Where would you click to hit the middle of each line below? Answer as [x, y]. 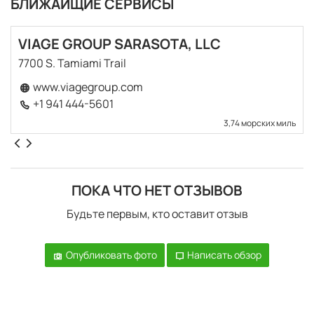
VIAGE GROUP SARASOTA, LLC [120, 44]
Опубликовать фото [110, 255]
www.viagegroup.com [87, 87]
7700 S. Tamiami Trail [72, 63]
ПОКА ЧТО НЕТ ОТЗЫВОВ [157, 191]
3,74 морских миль [259, 123]
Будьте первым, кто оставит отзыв [157, 214]
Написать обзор [224, 255]
